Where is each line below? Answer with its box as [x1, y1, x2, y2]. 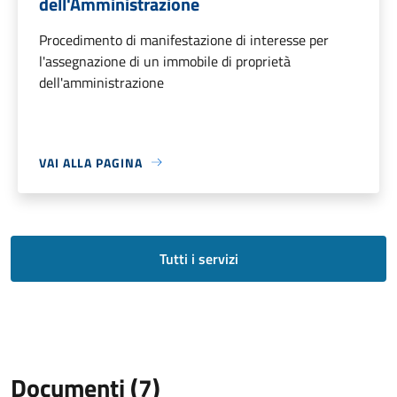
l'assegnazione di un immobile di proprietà [39, 50, 291, 72]
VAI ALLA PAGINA [39, 152, 143, 172]
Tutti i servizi [159, 247, 238, 269]
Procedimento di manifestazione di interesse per [39, 28, 329, 51]
